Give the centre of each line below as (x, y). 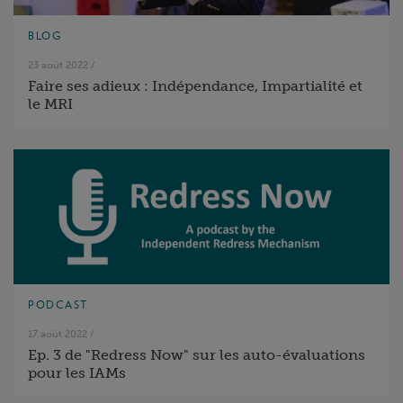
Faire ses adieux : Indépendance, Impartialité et (195, 86)
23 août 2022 (58, 65)
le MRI (50, 104)
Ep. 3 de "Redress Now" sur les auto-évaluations (197, 355)
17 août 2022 (58, 334)
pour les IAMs (77, 373)
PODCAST (58, 304)
